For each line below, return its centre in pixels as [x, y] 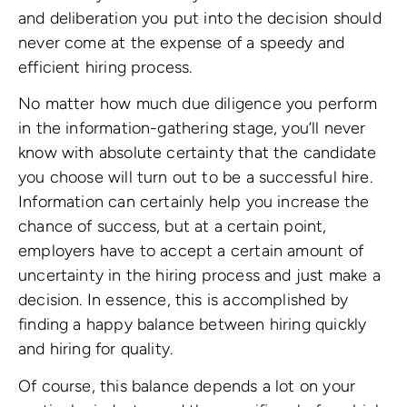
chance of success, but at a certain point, [173, 227]
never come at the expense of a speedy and [182, 42]
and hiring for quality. [96, 349]
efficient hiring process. [105, 67]
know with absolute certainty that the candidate [198, 153]
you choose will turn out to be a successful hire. [195, 178]
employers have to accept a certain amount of [191, 251]
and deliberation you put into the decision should [200, 18]
